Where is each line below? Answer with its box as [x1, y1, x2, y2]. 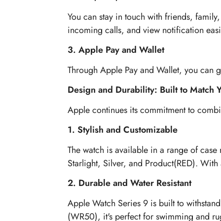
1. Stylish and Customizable [68, 123, 178, 137]
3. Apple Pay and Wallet [68, 43, 164, 57]
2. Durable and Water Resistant [68, 177, 191, 190]
